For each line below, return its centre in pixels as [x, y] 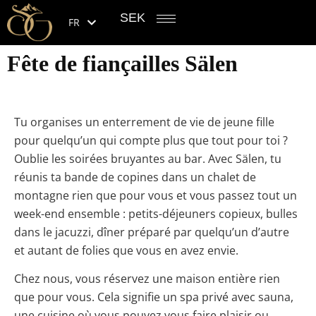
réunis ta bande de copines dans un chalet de [135, 177]
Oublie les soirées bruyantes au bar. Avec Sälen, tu [148, 159]
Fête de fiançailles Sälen [122, 64]
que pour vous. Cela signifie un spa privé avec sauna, [154, 297]
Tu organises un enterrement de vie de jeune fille [144, 122]
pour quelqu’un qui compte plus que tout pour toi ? [151, 141]
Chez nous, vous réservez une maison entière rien [147, 279]
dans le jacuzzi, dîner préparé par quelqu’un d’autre [152, 232]
